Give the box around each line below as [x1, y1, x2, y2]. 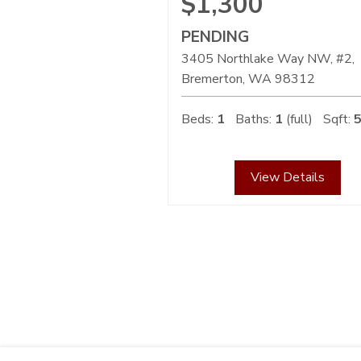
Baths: [235, 110, 272, 129]
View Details [251, 168, 326, 187]
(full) [283, 110, 313, 129]
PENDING [181, 27, 249, 48]
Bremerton [181, 70, 243, 89]
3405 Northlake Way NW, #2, [181, 50, 355, 68]
